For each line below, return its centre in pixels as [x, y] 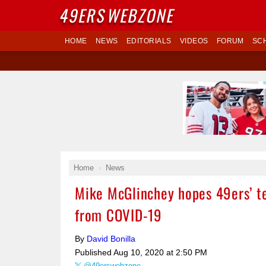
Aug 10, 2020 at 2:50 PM [160, 252]
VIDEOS [194, 41]
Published [94, 252]
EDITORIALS [149, 41]
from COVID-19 [118, 215]
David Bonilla [111, 239]
